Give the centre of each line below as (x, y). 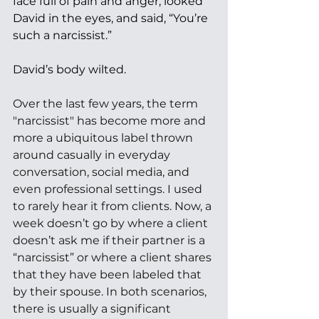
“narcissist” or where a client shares (114, 257)
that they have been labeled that (109, 274)
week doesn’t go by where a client (112, 223)
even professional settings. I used (109, 189)
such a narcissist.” (64, 35)
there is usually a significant (93, 309)
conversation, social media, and (103, 172)
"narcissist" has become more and (111, 121)
